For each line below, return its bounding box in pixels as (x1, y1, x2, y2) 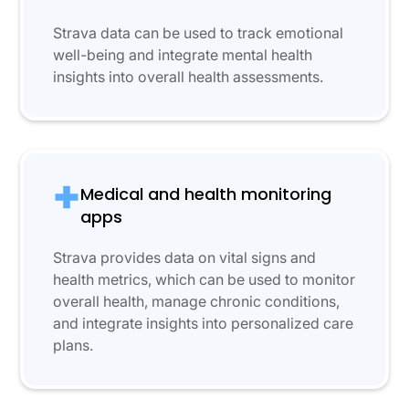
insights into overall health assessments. (53, 68, 324, 87)
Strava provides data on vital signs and (53, 248, 317, 267)
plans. (53, 336, 94, 355)
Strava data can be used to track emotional (53, 24, 344, 43)
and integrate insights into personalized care (53, 314, 354, 333)
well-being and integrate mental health (53, 46, 313, 65)
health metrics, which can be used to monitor (53, 270, 356, 289)
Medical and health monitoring (80, 183, 331, 206)
